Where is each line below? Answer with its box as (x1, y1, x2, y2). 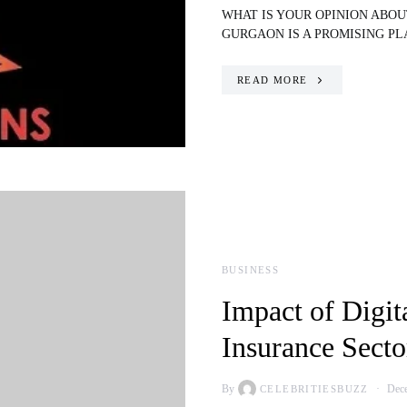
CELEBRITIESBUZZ (260, 383, 369, 394)
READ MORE (237, 74, 308, 85)
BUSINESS (222, 264, 279, 275)
